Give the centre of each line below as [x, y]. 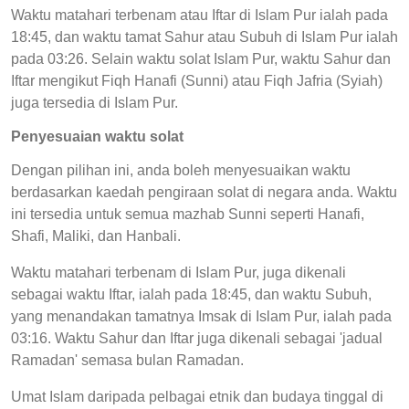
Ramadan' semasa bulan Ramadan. [127, 361]
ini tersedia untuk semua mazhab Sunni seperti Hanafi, [188, 215]
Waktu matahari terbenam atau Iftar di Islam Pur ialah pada [199, 16]
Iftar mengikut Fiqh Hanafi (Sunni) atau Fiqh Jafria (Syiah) [197, 81]
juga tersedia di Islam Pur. [94, 103]
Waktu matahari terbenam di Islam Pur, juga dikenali [178, 273]
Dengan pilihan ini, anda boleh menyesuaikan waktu [181, 171]
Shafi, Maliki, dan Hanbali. [96, 236]
